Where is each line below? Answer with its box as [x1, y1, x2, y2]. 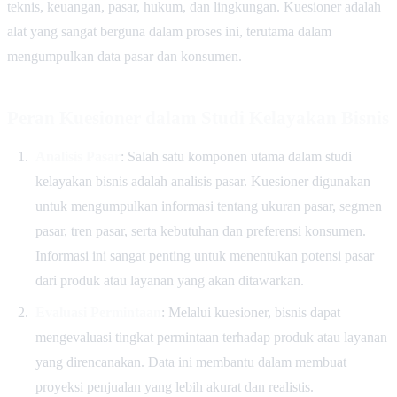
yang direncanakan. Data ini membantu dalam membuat [35, 354, 346, 370]
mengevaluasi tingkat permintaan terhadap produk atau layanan [35, 329, 387, 345]
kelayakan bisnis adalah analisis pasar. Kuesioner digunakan [35, 174, 370, 190]
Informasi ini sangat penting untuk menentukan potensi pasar [35, 248, 374, 264]
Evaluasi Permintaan [35, 304, 161, 320]
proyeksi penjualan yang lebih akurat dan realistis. [35, 378, 314, 394]
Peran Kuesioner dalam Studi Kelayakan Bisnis [7, 107, 389, 129]
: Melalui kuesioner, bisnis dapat [160, 304, 340, 320]
